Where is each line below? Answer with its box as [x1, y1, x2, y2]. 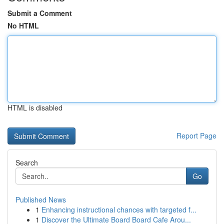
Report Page [176, 130, 216, 140]
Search [15, 157, 38, 167]
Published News [15, 194, 66, 204]
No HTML [7, 20, 39, 30]
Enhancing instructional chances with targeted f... [41, 204, 196, 214]
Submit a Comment [7, 8, 72, 18]
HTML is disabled [7, 102, 62, 112]
